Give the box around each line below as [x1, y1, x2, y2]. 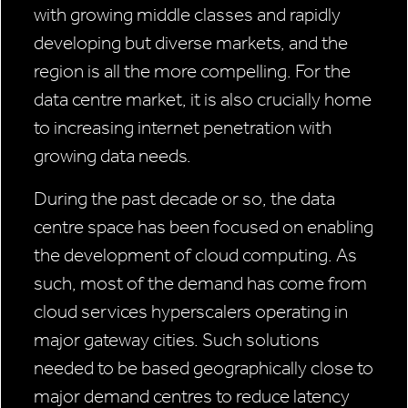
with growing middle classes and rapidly [34, 4, 341, 26]
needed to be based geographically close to [34, 357, 373, 380]
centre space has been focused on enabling [34, 216, 373, 239]
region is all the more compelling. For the [34, 60, 351, 83]
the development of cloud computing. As [34, 244, 357, 267]
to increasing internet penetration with [34, 117, 331, 139]
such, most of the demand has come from [34, 272, 367, 295]
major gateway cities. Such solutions [34, 329, 320, 352]
